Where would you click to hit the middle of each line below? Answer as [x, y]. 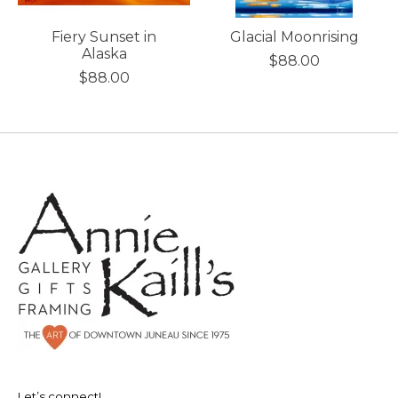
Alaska [104, 54]
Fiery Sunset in [104, 37]
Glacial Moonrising [294, 37]
